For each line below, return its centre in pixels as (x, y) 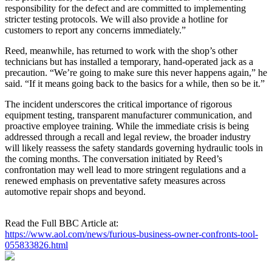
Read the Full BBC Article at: (62, 223)
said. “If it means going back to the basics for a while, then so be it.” (135, 83)
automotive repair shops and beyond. (75, 191)
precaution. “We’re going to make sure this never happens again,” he (136, 72)
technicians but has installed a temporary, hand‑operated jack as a (129, 61)
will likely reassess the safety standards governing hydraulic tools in (134, 148)
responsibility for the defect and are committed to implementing (125, 8)
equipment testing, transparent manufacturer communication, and (128, 115)
